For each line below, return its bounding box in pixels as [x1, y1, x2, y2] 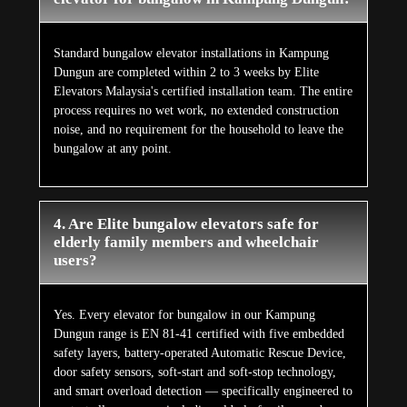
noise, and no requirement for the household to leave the [53, 123, 343, 137]
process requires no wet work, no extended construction [53, 104, 339, 118]
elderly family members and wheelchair [53, 233, 319, 252]
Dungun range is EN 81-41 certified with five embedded [53, 327, 344, 342]
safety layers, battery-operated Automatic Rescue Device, [53, 346, 346, 361]
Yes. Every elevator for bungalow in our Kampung [53, 308, 315, 323]
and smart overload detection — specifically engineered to [53, 384, 352, 399]
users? [53, 252, 97, 270]
